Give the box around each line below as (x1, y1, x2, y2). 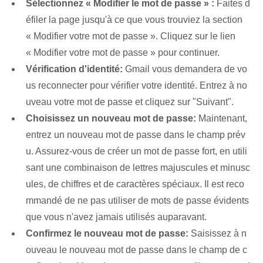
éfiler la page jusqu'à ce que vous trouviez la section (26, 15, 242, 25)
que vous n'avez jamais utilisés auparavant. (26, 212, 207, 222)
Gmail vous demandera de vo (123, 64, 247, 75)
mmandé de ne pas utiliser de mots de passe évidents (26, 195, 249, 206)
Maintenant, (196, 113, 247, 124)
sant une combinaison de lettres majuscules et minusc (26, 163, 250, 173)
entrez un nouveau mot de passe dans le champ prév (26, 130, 245, 140)
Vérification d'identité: (26, 64, 123, 75)
